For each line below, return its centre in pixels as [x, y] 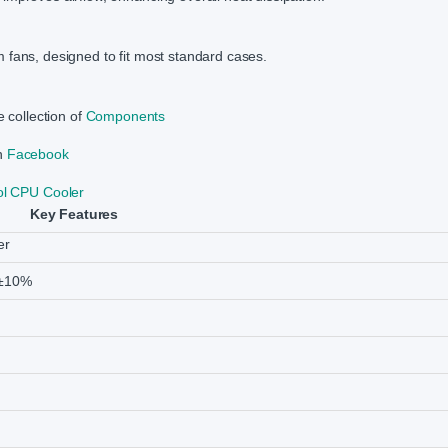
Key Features [74, 214]
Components [125, 116]
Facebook [37, 154]
